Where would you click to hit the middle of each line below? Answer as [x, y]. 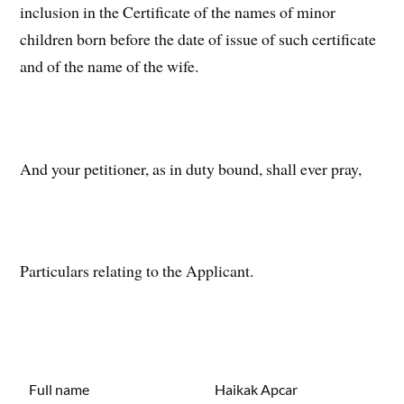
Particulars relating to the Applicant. [137, 271]
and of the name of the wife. [110, 66]
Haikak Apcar [257, 390]
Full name [60, 390]
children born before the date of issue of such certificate [198, 39]
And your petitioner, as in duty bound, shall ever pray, [191, 168]
